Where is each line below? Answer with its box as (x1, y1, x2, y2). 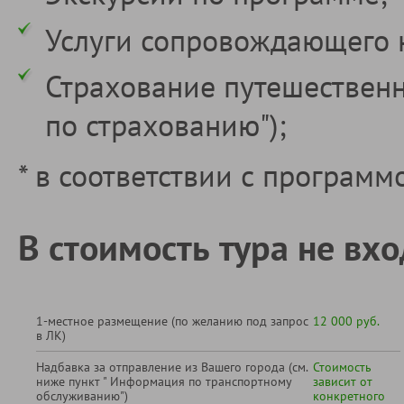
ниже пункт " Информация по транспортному (35, 373, 292, 390)
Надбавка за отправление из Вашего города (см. (35, 359, 308, 376)
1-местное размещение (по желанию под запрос (35, 313, 308, 330)
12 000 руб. (312, 313, 380, 330)
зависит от (312, 373, 372, 390)
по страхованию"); (45, 105, 287, 145)
